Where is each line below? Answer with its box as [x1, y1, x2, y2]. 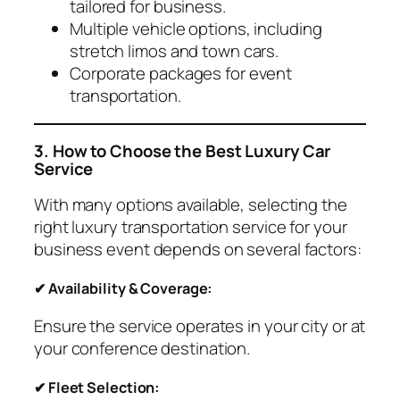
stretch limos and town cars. [70, 38, 279, 62]
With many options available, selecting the [34, 193, 347, 217]
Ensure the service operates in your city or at [34, 314, 366, 338]
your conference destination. [34, 337, 251, 361]
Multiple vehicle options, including [70, 16, 322, 40]
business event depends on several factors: [34, 237, 362, 262]
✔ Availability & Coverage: [34, 278, 213, 298]
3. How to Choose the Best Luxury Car [34, 138, 331, 162]
